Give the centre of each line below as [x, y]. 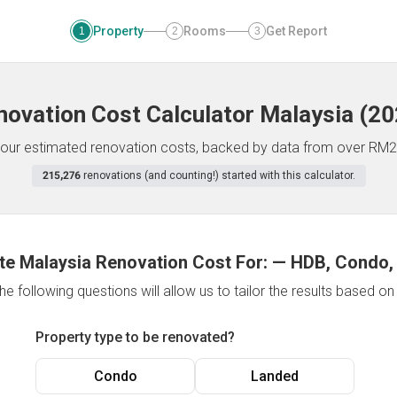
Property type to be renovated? [135, 337]
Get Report [296, 31]
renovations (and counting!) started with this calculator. [219, 175]
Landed [275, 376]
